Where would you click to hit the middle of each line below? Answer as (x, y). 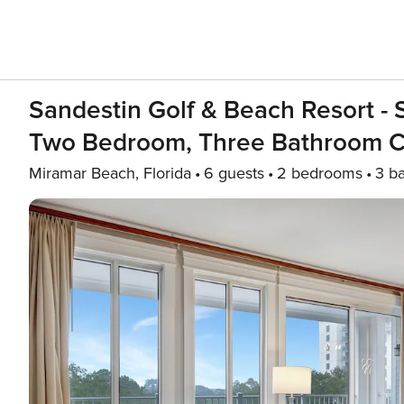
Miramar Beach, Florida (110, 173)
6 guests (234, 173)
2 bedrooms (320, 173)
